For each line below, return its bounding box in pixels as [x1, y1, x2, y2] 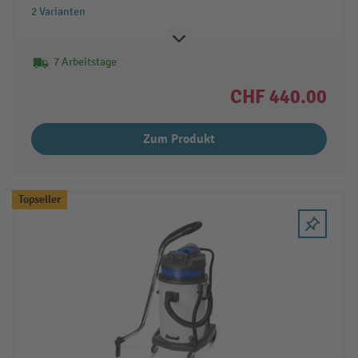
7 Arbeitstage [53, 54, 117, 69]
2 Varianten [30, 4, 86, 18]
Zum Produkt [143, 130, 215, 147]
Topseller [18, 192, 61, 206]
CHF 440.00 [230, 84, 328, 109]
